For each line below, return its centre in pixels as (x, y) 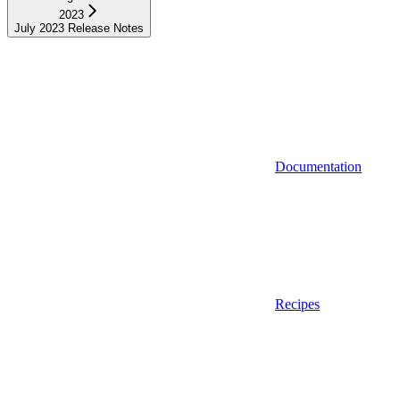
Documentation (318, 166)
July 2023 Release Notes (79, 28)
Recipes (297, 304)
